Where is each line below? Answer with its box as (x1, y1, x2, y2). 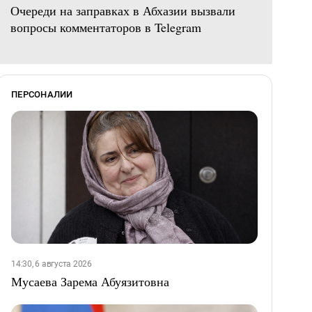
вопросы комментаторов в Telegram (10, 19, 201, 36)
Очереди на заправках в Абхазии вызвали (10, 2, 235, 19)
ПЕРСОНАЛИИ (11, 89, 73, 100)
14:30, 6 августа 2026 (11, 259, 92, 270)
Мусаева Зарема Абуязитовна (11, 273, 169, 290)
